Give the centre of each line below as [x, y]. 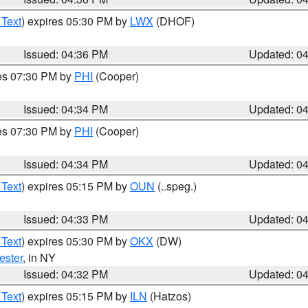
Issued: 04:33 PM [66, 219]
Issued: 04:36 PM [66, 54]
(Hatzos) [169, 296]
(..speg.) [176, 186]
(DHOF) [174, 21]
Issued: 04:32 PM [66, 274]
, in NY [39, 257]
